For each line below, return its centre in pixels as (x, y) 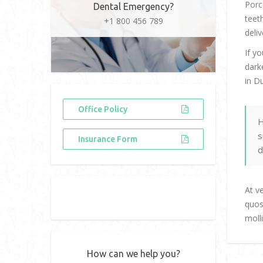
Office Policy (103, 109)
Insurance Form (108, 139)
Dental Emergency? (133, 6)
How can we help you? (133, 254)
